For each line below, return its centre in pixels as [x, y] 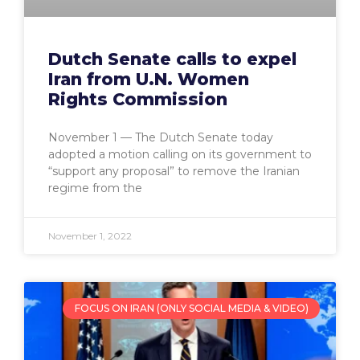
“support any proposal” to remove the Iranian [174, 171]
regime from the [95, 188]
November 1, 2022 [90, 235]
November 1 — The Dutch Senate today [161, 137]
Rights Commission [138, 99]
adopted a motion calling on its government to [180, 154]
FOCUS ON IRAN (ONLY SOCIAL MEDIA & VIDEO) [191, 308]
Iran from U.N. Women [149, 79]
